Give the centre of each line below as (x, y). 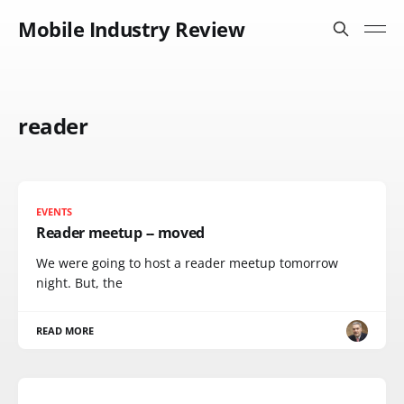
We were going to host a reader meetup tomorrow (187, 263)
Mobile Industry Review (132, 29)
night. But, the (79, 283)
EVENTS (55, 211)
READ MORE (65, 331)
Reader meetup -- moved (120, 233)
